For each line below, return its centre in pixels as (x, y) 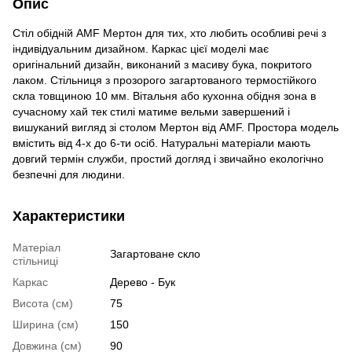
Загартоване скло (155, 253)
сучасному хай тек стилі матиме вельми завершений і (151, 111)
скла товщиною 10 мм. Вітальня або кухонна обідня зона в (164, 95)
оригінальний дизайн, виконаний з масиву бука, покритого (162, 64)
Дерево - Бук (143, 282)
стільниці (35, 260)
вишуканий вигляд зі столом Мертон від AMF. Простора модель (176, 127)
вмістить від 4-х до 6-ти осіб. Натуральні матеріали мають (161, 143)
